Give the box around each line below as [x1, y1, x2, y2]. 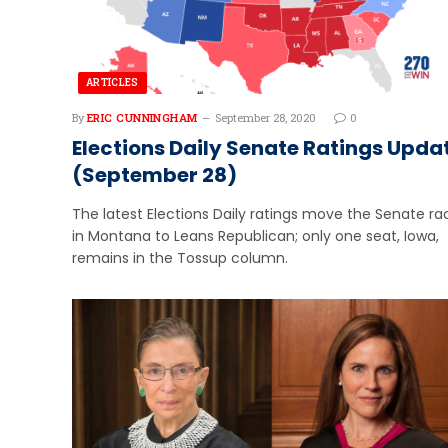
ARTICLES [86, 76, 139, 90]
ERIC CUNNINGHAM [87, 110, 198, 126]
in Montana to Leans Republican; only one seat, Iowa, [72, 226, 439, 247]
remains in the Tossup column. [72, 248, 288, 269]
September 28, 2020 [214, 110, 316, 126]
